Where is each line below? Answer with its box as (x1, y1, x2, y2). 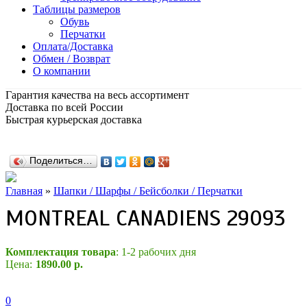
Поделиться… (29, 156, 93, 166)
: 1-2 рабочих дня (116, 246, 196, 258)
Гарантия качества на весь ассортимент (5, 89, 189, 101)
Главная (5, 185, 42, 197)
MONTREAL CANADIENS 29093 (5, 204, 285, 232)
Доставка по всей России (5, 101, 123, 113)
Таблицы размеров (33, 3, 121, 15)
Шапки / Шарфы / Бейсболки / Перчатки (53, 185, 243, 197)
